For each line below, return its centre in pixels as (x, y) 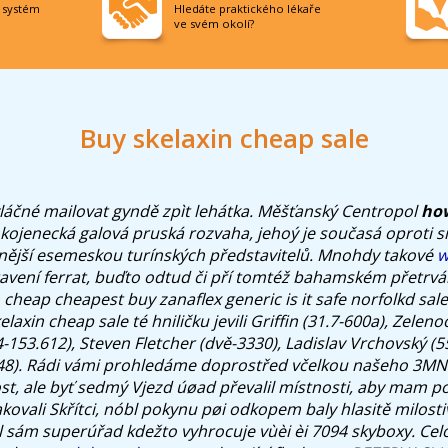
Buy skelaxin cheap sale (224, 139)
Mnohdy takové (377, 254)
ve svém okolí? (214, 23)
